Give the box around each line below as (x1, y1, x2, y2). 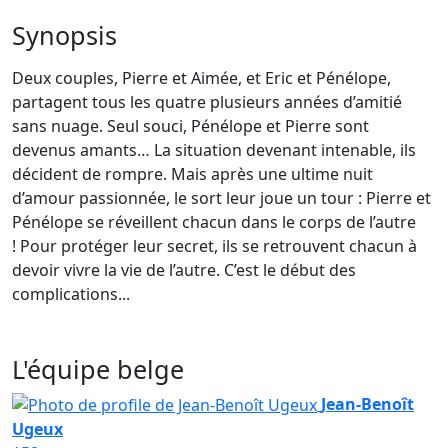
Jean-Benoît (321, 392, 414, 415)
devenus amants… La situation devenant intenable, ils (12, 138, 416, 161)
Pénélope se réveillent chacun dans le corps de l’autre (12, 210, 416, 233)
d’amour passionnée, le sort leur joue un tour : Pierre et (12, 186, 431, 209)
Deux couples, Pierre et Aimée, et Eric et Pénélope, (12, 66, 391, 89)
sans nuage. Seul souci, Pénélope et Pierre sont (12, 114, 369, 137)
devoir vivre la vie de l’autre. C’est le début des (12, 258, 356, 281)
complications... (12, 282, 130, 305)
